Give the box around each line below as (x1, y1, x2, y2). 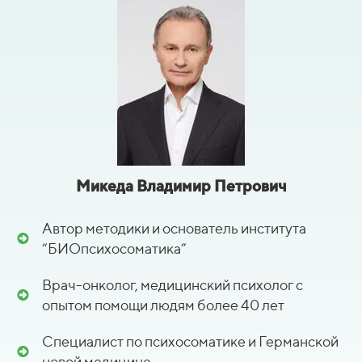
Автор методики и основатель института (42, 219, 306, 237)
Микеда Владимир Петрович (75, 176, 287, 195)
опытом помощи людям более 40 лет (42, 296, 284, 314)
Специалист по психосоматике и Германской (42, 332, 339, 350)
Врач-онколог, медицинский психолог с (42, 276, 303, 293)
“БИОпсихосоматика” (42, 239, 187, 257)
